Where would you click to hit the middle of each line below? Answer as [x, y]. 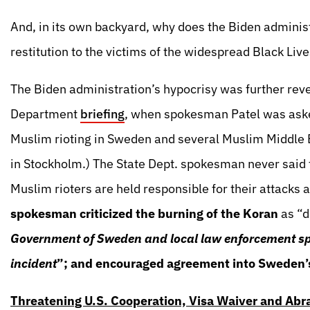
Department [45, 114]
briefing [102, 114]
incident [34, 263]
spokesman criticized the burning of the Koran [144, 213]
